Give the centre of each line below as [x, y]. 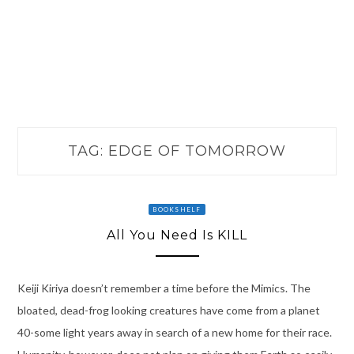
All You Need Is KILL [177, 235]
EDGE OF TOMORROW [197, 151]
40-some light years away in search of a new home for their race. [174, 332]
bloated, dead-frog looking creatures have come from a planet [168, 310]
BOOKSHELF [177, 210]
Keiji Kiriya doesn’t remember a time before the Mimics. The [164, 288]
